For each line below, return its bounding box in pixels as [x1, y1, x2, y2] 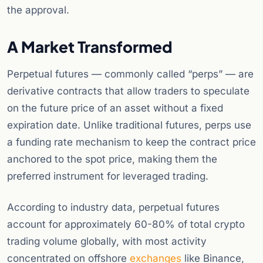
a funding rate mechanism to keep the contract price [7, 136, 256, 149]
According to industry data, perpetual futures [7, 201, 220, 214]
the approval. [7, 4, 69, 16]
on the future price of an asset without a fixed [7, 102, 223, 114]
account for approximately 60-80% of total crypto [7, 218, 245, 231]
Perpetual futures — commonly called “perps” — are [7, 68, 254, 80]
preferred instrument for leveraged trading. [7, 170, 208, 183]
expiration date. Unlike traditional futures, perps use [7, 119, 251, 131]
